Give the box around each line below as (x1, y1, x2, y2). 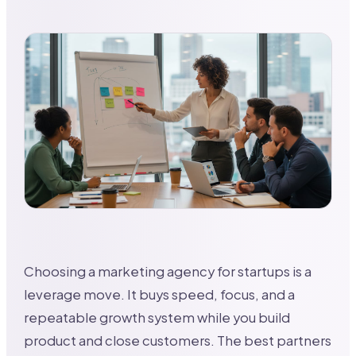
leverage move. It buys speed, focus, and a (24, 286, 296, 304)
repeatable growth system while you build (24, 309, 291, 327)
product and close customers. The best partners (24, 332, 332, 350)
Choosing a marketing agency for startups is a (24, 263, 312, 281)
